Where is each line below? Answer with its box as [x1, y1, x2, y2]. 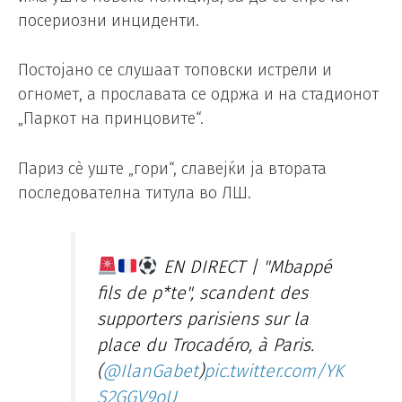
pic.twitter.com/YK [204, 359, 345, 381]
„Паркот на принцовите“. [18, 109, 204, 129]
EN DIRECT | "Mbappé [157, 255, 332, 277]
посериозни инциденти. [18, 10, 199, 31]
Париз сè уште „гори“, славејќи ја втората [18, 159, 327, 179]
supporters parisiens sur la [97, 307, 310, 329]
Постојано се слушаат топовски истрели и [18, 60, 332, 81]
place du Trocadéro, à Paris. [97, 333, 315, 355]
